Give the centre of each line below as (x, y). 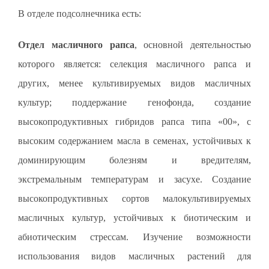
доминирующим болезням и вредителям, (134, 160)
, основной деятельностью (193, 44)
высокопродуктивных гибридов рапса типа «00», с (134, 121)
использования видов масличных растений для (134, 256)
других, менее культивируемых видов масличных (134, 83)
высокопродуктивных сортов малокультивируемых (134, 198)
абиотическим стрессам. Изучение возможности (134, 237)
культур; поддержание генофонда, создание (134, 102)
